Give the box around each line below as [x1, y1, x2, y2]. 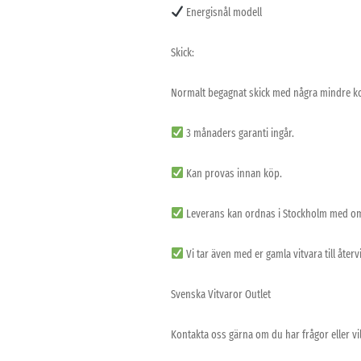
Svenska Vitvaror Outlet [171, 287, 271, 301]
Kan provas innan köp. [183, 166, 282, 180]
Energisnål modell [183, 5, 262, 19]
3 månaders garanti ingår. [183, 126, 294, 140]
